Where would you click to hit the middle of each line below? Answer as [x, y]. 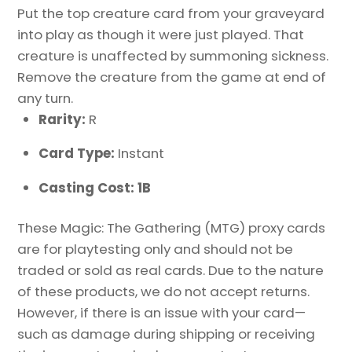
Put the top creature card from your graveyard [171, 13]
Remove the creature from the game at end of [172, 77]
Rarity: [64, 119]
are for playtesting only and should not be [156, 249]
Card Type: [79, 154]
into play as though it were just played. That [161, 34]
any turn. [46, 98]
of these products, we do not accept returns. [164, 291]
